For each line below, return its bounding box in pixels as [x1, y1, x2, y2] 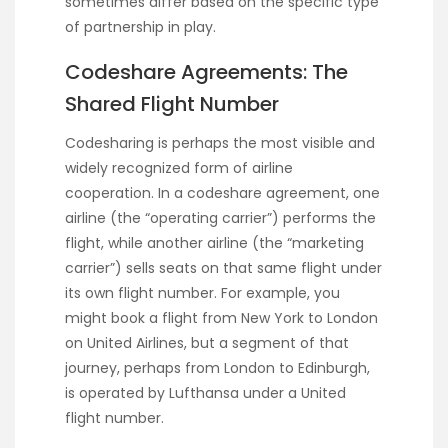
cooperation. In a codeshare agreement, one [65, 182, 380, 203]
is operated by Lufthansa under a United [65, 382, 346, 403]
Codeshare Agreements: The [65, 57, 348, 86]
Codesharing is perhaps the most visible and [65, 132, 375, 153]
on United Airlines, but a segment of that [65, 332, 349, 353]
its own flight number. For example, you [65, 282, 340, 303]
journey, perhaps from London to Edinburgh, [65, 357, 370, 378]
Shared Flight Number [65, 89, 279, 118]
